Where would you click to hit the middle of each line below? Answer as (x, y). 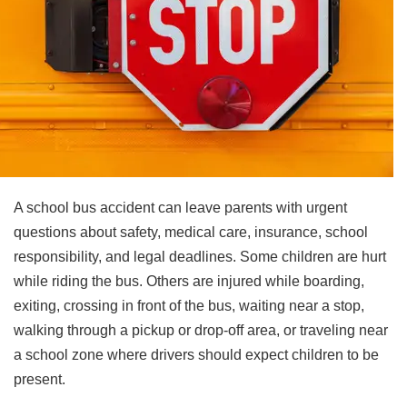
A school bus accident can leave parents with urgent (180, 208)
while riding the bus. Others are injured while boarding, (189, 282)
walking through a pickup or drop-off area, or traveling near (201, 331)
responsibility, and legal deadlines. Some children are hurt (200, 257)
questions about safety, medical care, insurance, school (191, 233)
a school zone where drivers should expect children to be (196, 355)
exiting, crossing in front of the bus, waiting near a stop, (189, 306)
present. (40, 380)
